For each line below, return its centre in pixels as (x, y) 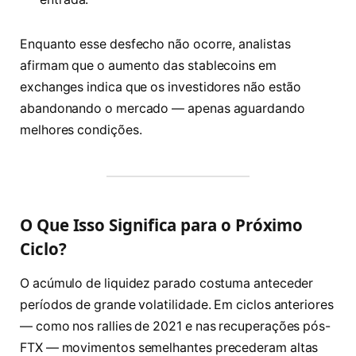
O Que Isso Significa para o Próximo (162, 224)
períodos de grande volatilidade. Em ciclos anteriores (177, 305)
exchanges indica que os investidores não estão (161, 87)
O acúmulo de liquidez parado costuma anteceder (167, 284)
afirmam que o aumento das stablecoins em (148, 65)
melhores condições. (81, 130)
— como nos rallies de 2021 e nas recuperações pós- (176, 327)
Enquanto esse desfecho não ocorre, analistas (155, 44)
